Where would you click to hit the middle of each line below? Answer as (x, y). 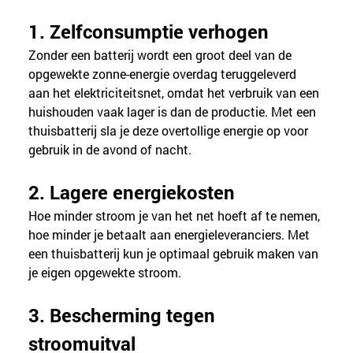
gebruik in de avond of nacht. (110, 149)
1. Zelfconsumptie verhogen (149, 31)
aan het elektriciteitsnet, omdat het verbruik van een (176, 92)
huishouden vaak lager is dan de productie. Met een (174, 111)
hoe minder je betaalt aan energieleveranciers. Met (171, 234)
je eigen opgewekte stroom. (105, 272)
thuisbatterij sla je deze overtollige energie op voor (170, 130)
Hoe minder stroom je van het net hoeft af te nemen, (176, 215)
